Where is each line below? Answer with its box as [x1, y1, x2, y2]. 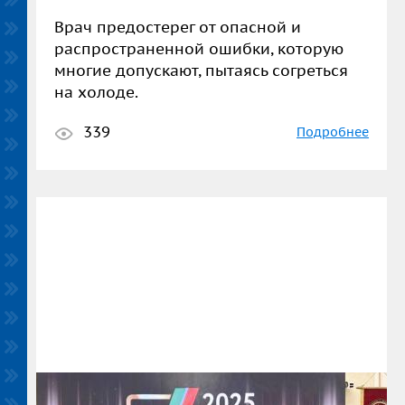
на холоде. [54, 82, 138, 102]
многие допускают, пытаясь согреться [54, 61, 348, 80]
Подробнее [297, 124, 369, 140]
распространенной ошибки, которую [54, 39, 344, 59]
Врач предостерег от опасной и [54, 17, 301, 37]
